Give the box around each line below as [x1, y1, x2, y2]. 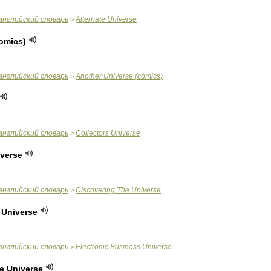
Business [110, 243, 140, 251]
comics [137, 72, 160, 80]
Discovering [76, 186, 115, 194]
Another [76, 72, 102, 80]
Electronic [76, 243, 108, 251]
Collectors [76, 129, 109, 137]
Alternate [76, 15, 105, 24]
